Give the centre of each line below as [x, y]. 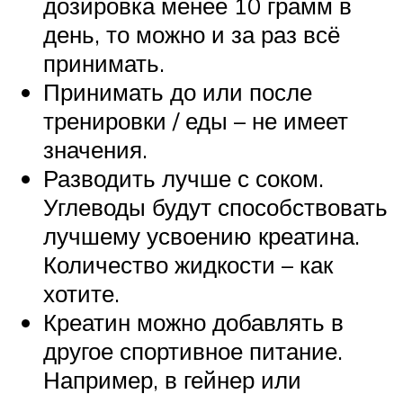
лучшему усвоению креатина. [201, 235]
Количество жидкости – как [188, 264]
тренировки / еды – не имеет [196, 120]
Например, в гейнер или [172, 379]
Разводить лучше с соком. [184, 178]
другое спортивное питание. [193, 350]
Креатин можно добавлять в [193, 322]
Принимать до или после [178, 91]
